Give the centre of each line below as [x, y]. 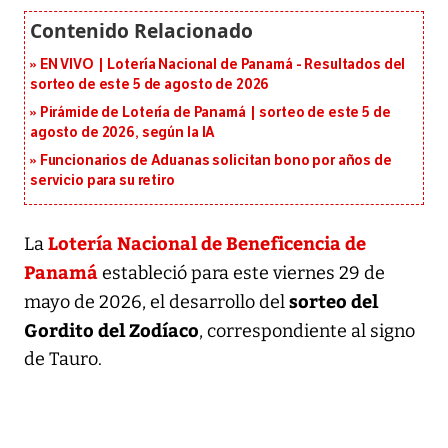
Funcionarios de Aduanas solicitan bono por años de [215, 160]
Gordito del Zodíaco [111, 329]
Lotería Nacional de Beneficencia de [207, 242]
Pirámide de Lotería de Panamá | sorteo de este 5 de [215, 112]
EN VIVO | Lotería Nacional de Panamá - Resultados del [222, 64]
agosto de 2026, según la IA [123, 132]
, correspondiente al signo [307, 330]
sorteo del [333, 300]
